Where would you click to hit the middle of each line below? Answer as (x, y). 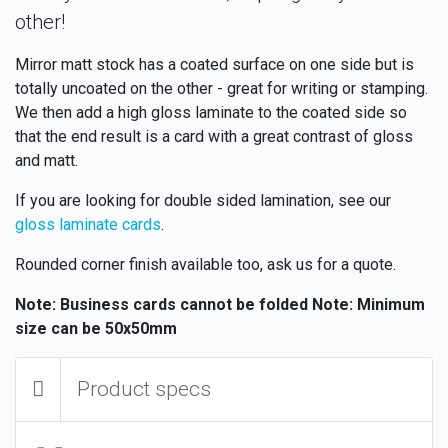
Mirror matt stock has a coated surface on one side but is (214, 64)
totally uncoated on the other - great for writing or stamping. (221, 88)
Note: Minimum (368, 304)
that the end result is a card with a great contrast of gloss (214, 136)
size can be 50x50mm (96, 328)
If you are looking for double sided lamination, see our (203, 200)
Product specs (144, 388)
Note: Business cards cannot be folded (161, 304)
